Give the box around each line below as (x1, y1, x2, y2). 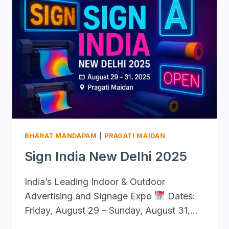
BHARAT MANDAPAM (25, 132, 97, 140)
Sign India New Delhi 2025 (25, 148, 187, 164)
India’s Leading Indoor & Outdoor (25, 176, 165, 187)
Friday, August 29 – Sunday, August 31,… (25, 204, 198, 216)
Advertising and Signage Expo (25, 190, 154, 201)
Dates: (165, 190, 195, 201)
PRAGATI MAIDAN (104, 132, 166, 140)
